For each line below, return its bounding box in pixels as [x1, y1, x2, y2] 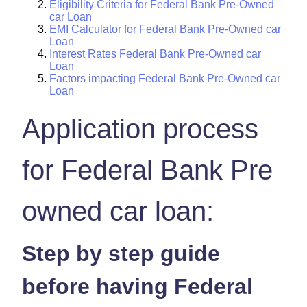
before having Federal [22, 273, 253, 299]
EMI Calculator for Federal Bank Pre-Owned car [49, 23, 281, 35]
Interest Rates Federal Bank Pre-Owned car [49, 47, 261, 60]
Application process [22, 113, 258, 144]
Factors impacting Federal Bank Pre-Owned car [49, 72, 280, 84]
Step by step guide [22, 241, 220, 266]
